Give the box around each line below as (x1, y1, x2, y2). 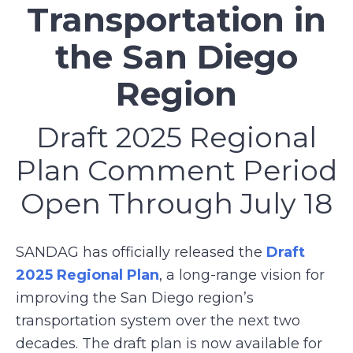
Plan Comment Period (16, 153, 337, 188)
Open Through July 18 (20, 186, 333, 221)
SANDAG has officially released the (16, 243, 266, 261)
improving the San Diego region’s (16, 289, 254, 307)
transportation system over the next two (16, 312, 300, 329)
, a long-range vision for (159, 266, 325, 284)
